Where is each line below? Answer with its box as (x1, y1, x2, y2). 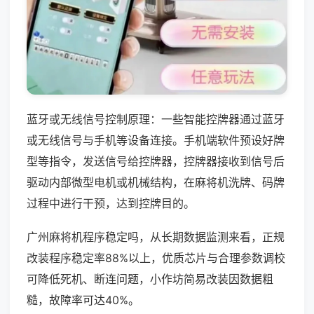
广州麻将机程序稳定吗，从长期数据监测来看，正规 (27, 229, 285, 244)
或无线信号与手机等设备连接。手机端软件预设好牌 (27, 132, 285, 147)
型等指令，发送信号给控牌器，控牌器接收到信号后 (27, 153, 285, 168)
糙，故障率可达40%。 (27, 292, 139, 307)
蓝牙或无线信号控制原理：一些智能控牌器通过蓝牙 (27, 111, 285, 126)
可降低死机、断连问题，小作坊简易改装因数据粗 (27, 271, 273, 286)
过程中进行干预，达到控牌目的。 (27, 196, 195, 210)
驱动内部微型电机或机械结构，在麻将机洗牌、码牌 (27, 175, 285, 189)
